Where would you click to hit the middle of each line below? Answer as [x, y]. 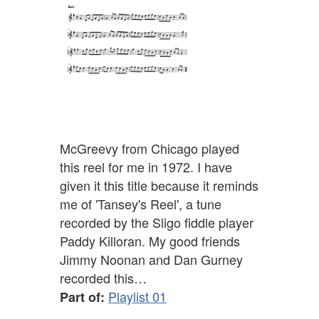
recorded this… [103, 278]
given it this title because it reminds [159, 185]
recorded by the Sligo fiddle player [157, 223]
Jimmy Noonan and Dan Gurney [151, 260]
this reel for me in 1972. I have [146, 167]
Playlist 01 [137, 297]
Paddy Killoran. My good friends [150, 241]
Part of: [82, 297]
